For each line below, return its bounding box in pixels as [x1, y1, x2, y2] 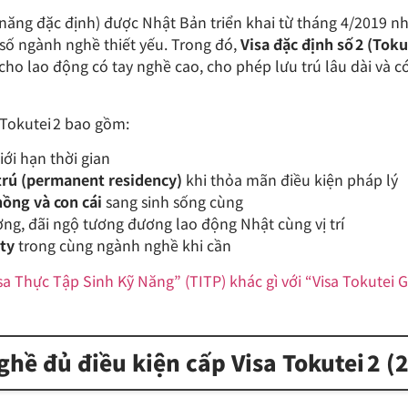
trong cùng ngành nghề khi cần [15, 234, 232, 257]
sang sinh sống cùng [102, 190, 244, 213]
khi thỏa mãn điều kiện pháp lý [182, 168, 399, 191]
